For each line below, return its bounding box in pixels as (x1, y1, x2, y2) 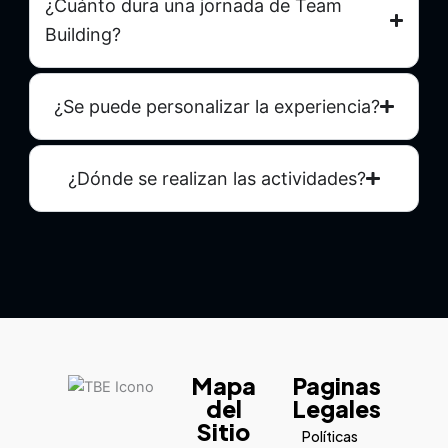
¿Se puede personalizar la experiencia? (54, 96, 381, 118)
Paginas (292, 371, 382, 401)
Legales (292, 394, 382, 424)
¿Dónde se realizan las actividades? (68, 168, 367, 190)
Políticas (302, 427, 359, 446)
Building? (44, 24, 121, 46)
